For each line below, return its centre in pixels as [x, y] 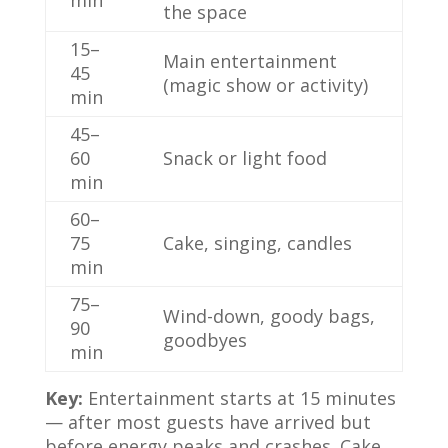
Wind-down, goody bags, [268, 316]
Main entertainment [249, 61]
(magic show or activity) [265, 85]
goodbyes [204, 340]
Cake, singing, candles [257, 243]
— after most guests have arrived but [207, 422]
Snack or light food [244, 158]
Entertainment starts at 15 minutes [239, 398]
